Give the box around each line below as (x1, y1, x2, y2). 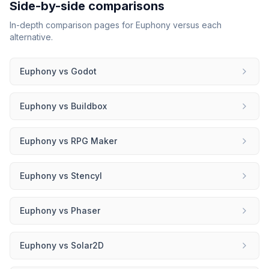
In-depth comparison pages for (10, 20, 136, 30)
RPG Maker (71, 136, 117, 146)
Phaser (71, 205, 100, 216)
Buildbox (71, 101, 107, 111)
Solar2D (71, 240, 104, 250)
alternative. (10, 32, 53, 42)
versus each (171, 20, 222, 30)
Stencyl (71, 171, 102, 181)
